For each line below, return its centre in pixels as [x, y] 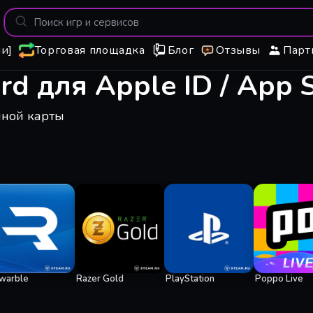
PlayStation [190, 279]
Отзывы [239, 50]
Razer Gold [100, 279]
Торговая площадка [90, 50]
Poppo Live [279, 279]
